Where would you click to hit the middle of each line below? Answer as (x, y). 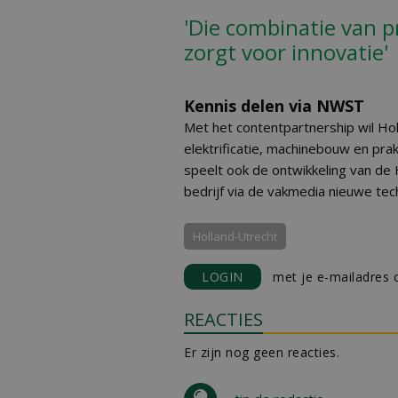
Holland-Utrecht (235, 236)
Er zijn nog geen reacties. (262, 352)
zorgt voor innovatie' (286, 52)
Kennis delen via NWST (274, 106)
